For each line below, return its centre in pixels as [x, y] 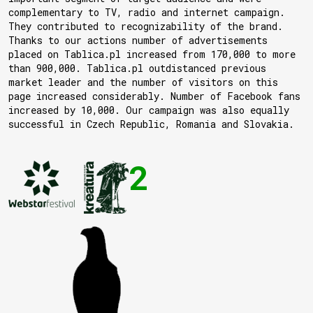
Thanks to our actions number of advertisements [138, 41]
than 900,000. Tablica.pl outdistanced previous [137, 68]
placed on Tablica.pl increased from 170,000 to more [152, 54]
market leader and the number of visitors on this [143, 82]
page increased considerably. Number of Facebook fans [154, 96]
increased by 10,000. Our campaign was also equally [149, 110]
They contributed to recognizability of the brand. [146, 27]
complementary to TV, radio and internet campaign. [147, 13]
